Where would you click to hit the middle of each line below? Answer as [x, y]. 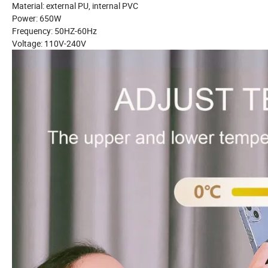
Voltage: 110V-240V [49, 44]
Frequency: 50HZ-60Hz [54, 31]
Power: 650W [36, 19]
